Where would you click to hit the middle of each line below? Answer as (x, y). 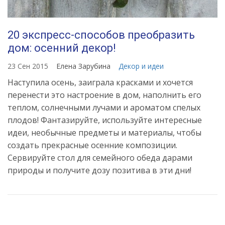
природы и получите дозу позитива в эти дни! (99, 171)
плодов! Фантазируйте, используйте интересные (105, 120)
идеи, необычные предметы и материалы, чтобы (104, 133)
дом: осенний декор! (62, 48)
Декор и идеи (141, 66)
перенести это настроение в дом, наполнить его (104, 95)
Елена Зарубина (84, 66)
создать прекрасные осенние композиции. (92, 145)
